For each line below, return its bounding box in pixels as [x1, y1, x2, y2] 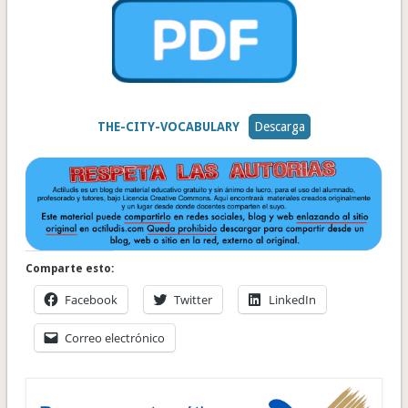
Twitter [173, 291, 212, 308]
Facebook [64, 291, 117, 308]
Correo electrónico [64, 329, 165, 346]
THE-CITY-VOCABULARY [97, 119, 240, 135]
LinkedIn [268, 291, 316, 308]
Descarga [254, 119, 306, 135]
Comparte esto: [25, 261, 114, 275]
